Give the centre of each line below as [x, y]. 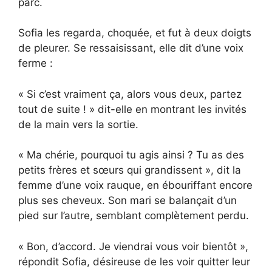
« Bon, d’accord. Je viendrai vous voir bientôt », [133, 246]
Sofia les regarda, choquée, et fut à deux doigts [135, 33]
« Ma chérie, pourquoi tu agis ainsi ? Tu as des [131, 155]
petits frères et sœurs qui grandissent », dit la [130, 170]
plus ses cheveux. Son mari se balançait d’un [127, 201]
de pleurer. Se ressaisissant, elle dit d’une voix [131, 48]
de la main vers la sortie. [78, 124]
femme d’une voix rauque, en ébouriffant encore [135, 185]
